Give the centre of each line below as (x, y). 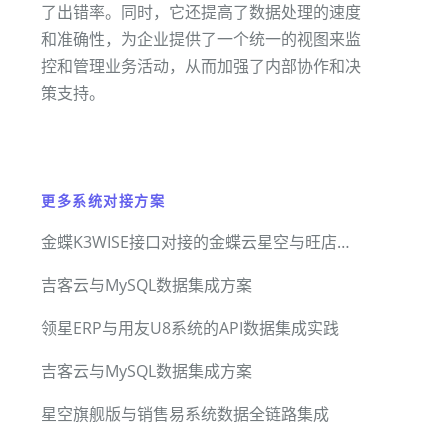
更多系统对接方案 (103, 201)
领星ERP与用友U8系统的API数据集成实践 (190, 328)
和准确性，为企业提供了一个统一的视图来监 (201, 39)
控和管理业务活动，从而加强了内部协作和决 (201, 66)
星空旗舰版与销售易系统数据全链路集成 (185, 414)
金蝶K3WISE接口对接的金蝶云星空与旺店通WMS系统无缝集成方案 (343, 242)
